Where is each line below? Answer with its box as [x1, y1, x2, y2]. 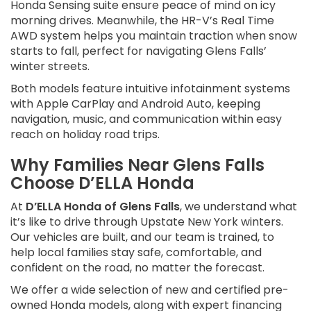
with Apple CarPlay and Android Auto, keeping [10, 96, 260, 112]
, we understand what [180, 199, 297, 215]
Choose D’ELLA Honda [10, 171, 194, 195]
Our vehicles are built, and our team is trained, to [10, 229, 274, 246]
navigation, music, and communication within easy [10, 111, 282, 128]
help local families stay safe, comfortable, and [10, 244, 262, 261]
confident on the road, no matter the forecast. [10, 260, 264, 276]
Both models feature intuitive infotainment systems [10, 81, 290, 97]
